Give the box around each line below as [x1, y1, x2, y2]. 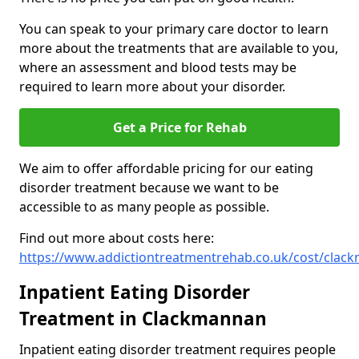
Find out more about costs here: [19, 229, 214, 248]
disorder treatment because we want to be [19, 179, 279, 197]
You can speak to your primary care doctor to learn [19, 20, 329, 38]
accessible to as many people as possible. [19, 198, 269, 216]
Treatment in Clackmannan [19, 306, 267, 332]
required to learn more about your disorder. [19, 78, 285, 96]
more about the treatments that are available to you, [19, 39, 338, 58]
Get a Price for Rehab [112, 119, 247, 137]
